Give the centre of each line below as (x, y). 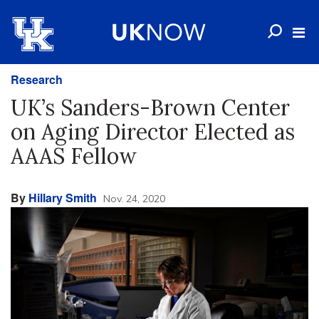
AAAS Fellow (74, 156)
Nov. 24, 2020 (134, 199)
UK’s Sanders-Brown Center (150, 108)
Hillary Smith (63, 198)
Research (37, 79)
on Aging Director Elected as (153, 132)
